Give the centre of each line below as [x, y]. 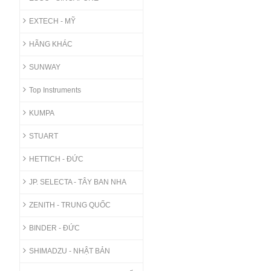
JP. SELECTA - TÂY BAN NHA [77, 182]
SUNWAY [44, 67]
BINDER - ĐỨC [54, 228]
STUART [43, 136]
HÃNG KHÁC [51, 44]
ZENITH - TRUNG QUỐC [70, 205]
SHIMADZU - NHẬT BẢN [69, 251]
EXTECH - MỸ [52, 21]
